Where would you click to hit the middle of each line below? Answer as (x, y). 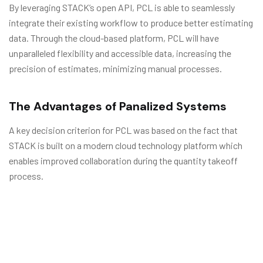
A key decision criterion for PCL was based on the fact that (123, 130)
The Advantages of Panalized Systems (118, 106)
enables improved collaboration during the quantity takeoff (123, 161)
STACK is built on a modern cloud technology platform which (126, 145)
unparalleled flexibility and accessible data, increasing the (120, 53)
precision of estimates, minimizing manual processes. (115, 68)
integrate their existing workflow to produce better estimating (131, 23)
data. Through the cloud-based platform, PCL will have (114, 38)
